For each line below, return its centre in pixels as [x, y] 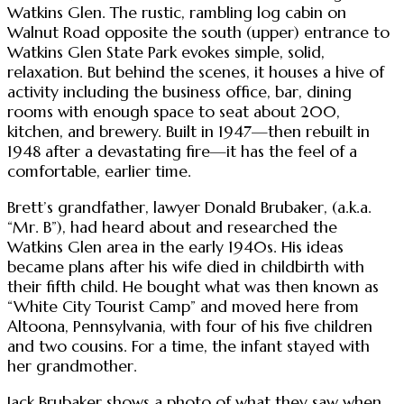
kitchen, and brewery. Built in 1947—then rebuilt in [188, 132]
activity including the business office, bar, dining [179, 92]
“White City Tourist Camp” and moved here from [183, 306]
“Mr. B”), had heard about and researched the [172, 227]
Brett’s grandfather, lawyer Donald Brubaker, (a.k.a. [189, 207]
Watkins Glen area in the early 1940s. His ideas [175, 247]
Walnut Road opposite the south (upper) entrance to [198, 33]
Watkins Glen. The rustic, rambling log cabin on [177, 13]
